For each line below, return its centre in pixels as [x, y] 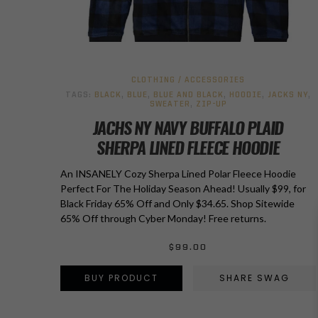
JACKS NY [287, 95]
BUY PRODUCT [121, 278]
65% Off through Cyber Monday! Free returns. [163, 218]
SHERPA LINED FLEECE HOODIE [188, 148]
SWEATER [169, 105]
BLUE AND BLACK [188, 95]
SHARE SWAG [254, 278]
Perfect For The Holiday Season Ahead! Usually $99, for [183, 188]
